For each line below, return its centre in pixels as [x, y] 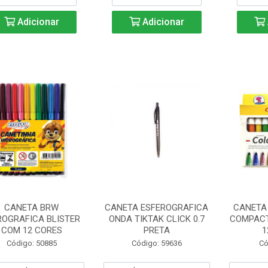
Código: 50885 [31, 243]
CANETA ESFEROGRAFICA [157, 208]
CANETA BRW [32, 208]
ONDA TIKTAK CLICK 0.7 [156, 219]
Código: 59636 [156, 243]
